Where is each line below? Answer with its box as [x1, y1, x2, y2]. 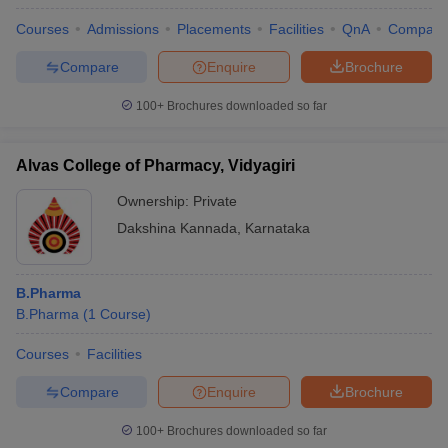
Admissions [87, 21, 159, 37]
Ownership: [117, 193, 193, 209]
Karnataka [245, 220, 310, 236]
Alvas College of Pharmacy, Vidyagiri [16, 157, 295, 174]
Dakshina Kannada [117, 220, 237, 236]
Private [193, 193, 237, 209]
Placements [177, 21, 251, 37]
